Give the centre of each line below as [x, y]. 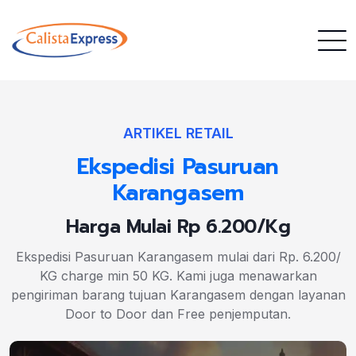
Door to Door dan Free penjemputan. [178, 314]
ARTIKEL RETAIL [178, 133]
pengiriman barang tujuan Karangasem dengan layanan [178, 295]
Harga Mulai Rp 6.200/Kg [178, 226]
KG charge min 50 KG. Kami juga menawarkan [178, 276]
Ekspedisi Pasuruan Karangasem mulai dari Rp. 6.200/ [178, 257]
